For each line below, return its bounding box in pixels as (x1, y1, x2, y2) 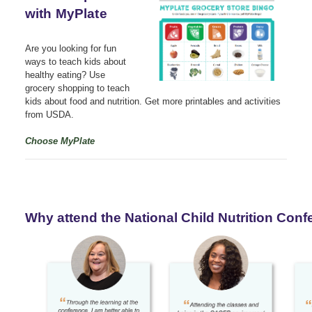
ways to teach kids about (25, 56, 126, 67)
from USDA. (25, 109, 74, 120)
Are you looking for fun (25, 42, 116, 54)
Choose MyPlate (25, 135, 95, 146)
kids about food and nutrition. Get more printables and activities (25, 95, 281, 107)
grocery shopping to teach (25, 82, 130, 93)
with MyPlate (25, 6, 107, 21)
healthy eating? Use (25, 69, 105, 80)
